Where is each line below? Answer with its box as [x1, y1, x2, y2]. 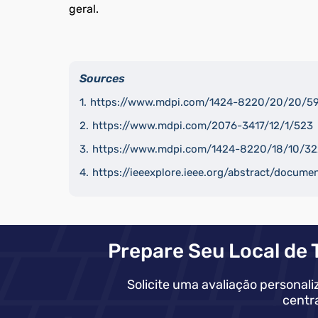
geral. [69, 2, 99, 16]
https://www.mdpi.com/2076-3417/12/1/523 [92, 119, 313, 133]
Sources [79, 72, 125, 86]
